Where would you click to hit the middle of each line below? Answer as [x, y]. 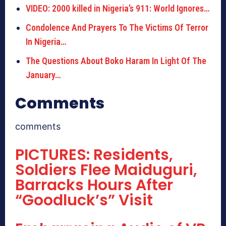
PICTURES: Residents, [94, 155]
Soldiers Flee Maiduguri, [106, 170]
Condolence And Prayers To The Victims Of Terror [117, 28]
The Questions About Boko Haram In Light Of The [116, 61]
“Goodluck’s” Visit [84, 201]
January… [43, 75]
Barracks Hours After [94, 185]
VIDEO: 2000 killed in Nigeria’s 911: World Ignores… [118, 9]
